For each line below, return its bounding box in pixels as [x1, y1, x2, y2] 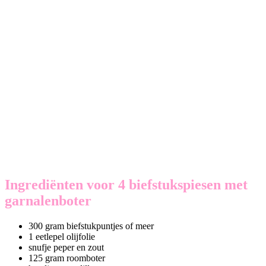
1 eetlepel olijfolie [28, 232, 95, 242]
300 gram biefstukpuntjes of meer [28, 221, 154, 232]
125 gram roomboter [28, 253, 105, 264]
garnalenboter [5, 193, 91, 209]
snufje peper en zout [28, 242, 104, 253]
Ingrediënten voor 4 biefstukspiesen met [5, 177, 248, 193]
